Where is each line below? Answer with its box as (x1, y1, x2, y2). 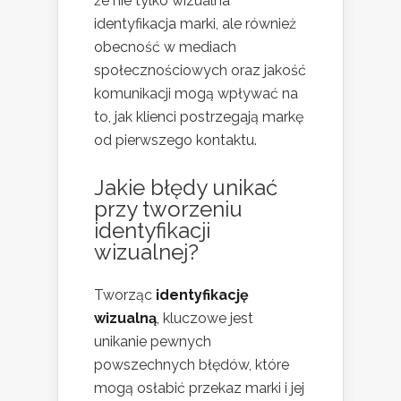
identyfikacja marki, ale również (94, 14, 296, 32)
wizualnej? (94, 238, 199, 265)
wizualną (94, 309, 157, 327)
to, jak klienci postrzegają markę (94, 107, 303, 125)
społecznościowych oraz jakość (94, 61, 306, 79)
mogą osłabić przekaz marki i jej (94, 379, 304, 397)
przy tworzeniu (94, 195, 243, 222)
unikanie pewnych (94, 332, 211, 350)
